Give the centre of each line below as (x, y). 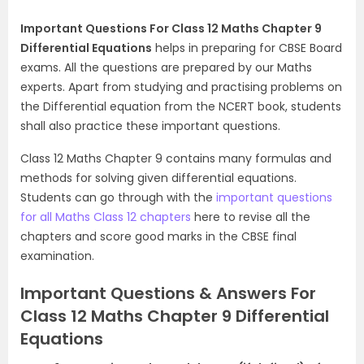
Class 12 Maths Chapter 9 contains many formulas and (176, 158)
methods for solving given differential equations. (158, 178)
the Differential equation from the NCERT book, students (181, 106)
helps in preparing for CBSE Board (247, 48)
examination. (57, 256)
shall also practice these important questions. (150, 126)
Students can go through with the (118, 197)
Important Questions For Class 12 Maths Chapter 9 (171, 28)
